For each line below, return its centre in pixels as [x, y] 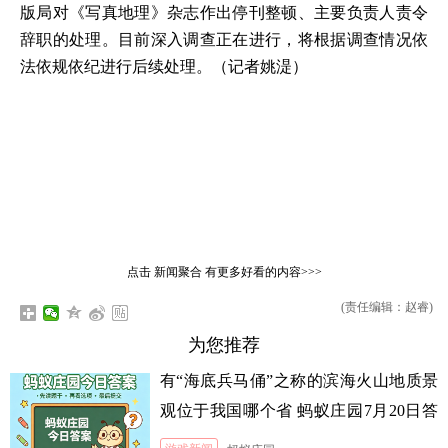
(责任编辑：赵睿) [386, 307]
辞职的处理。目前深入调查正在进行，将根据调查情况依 [224, 39]
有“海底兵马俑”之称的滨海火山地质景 [299, 380]
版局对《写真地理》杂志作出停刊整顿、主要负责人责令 [224, 12]
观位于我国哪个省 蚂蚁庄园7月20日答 [299, 410]
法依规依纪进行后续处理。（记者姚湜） [164, 66]
